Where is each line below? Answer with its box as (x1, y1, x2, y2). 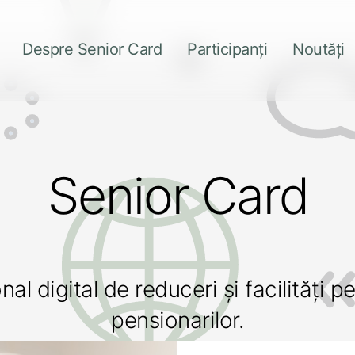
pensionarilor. (111, 307, 244, 334)
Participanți (187, 40, 267, 59)
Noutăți (292, 40, 345, 59)
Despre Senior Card (22, 40, 162, 59)
